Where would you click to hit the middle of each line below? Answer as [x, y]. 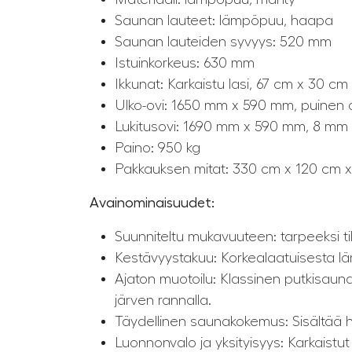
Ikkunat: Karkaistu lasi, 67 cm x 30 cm [231, 84]
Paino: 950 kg [158, 148]
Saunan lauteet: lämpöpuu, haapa [224, 21]
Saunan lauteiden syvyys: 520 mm [223, 42]
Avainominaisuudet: [152, 203]
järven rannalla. [163, 301]
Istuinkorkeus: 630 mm [185, 63]
